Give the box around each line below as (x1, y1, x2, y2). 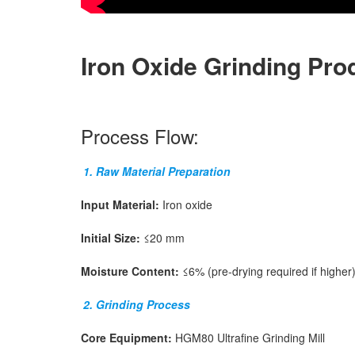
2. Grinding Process (82, 296, 190, 313)
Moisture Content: (81, 263, 179, 280)
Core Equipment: (81, 330, 172, 346)
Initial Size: (81, 230, 143, 246)
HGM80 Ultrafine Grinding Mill (172, 330, 325, 346)
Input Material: (81, 197, 159, 213)
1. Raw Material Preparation (82, 163, 231, 180)
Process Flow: (81, 122, 199, 151)
